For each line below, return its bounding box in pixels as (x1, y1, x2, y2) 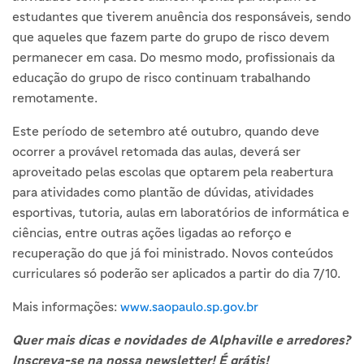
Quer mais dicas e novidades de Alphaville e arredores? (12, 331, 350, 347)
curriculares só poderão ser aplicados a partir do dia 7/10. (12, 265, 340, 280)
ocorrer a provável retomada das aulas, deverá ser (12, 143, 301, 158)
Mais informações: (12, 298, 120, 314)
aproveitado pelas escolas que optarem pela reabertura (12, 163, 333, 179)
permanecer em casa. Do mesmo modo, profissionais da (12, 49, 335, 64)
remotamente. (12, 89, 97, 105)
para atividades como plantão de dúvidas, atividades (12, 184, 314, 199)
